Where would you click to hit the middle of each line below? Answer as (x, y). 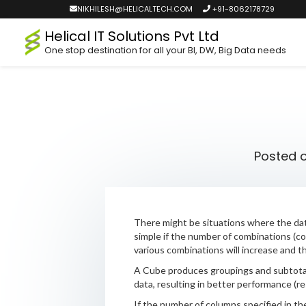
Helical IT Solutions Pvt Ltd (131, 36)
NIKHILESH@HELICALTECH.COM (135, 9)
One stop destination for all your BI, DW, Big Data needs (165, 50)
